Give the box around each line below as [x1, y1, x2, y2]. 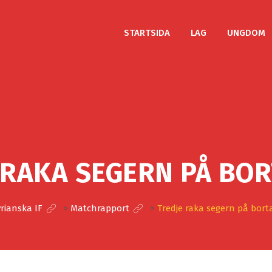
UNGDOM [227, 27, 265, 38]
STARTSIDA [124, 27, 170, 38]
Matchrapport [70, 203, 129, 214]
